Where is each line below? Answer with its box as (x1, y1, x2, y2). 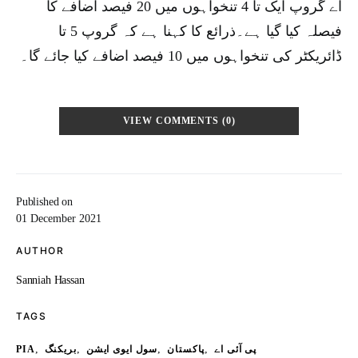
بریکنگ (44, 344, 77, 355)
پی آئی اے (214, 344, 257, 355)
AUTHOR (16, 245, 64, 257)
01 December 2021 (16, 213, 101, 225)
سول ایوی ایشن (86, 344, 158, 355)
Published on (16, 196, 73, 208)
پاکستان (167, 344, 205, 355)
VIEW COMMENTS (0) (122, 116, 236, 126)
